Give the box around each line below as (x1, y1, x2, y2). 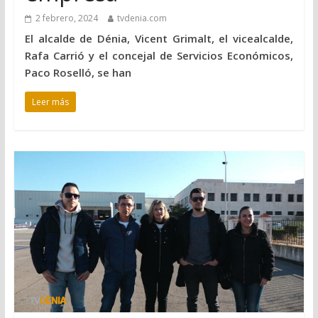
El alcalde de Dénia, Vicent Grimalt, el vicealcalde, (24, 31, 294, 45)
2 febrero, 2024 (35, 11, 98, 24)
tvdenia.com (116, 11, 167, 24)
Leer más (31, 95, 69, 108)
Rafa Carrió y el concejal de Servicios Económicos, (24, 48, 294, 62)
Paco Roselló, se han (24, 65, 131, 79)
